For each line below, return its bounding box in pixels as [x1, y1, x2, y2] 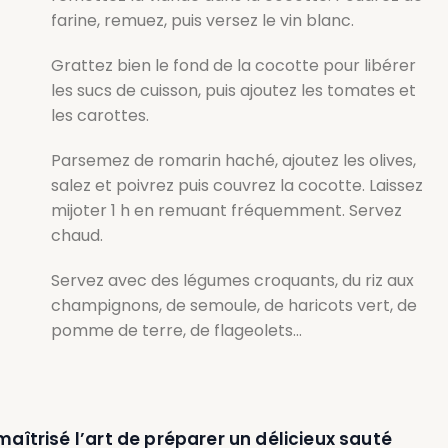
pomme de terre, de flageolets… [50, 318, 302, 342]
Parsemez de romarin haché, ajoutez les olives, [50, 148, 416, 172]
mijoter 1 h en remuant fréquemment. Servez [50, 198, 402, 222]
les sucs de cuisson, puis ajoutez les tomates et [50, 78, 416, 102]
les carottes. [50, 103, 149, 127]
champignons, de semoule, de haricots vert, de [50, 293, 417, 317]
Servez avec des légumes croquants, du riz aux [50, 268, 414, 292]
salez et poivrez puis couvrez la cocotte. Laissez [50, 173, 423, 197]
